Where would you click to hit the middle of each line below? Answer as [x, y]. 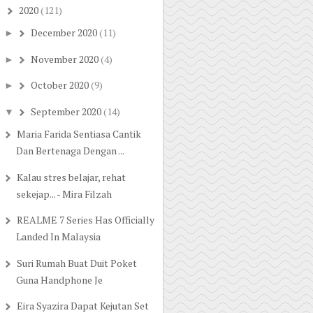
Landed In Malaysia [58, 237]
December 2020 [64, 33]
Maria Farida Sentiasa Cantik [79, 134]
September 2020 [66, 111]
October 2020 [59, 85]
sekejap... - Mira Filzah [64, 194]
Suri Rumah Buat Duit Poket [77, 263]
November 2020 [64, 59]
